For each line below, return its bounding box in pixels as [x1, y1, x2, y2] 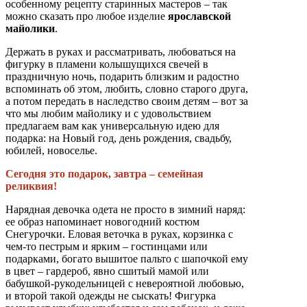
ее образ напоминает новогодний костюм [5, 215, 199, 228]
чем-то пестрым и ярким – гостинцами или [5, 240, 208, 252]
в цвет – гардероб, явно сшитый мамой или [5, 265, 209, 277]
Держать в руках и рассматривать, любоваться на [5, 45, 236, 58]
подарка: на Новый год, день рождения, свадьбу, [5, 132, 232, 144]
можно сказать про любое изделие [5, 10, 168, 22]
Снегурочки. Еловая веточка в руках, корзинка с [5, 228, 233, 240]
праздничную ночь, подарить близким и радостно [5, 70, 239, 82]
